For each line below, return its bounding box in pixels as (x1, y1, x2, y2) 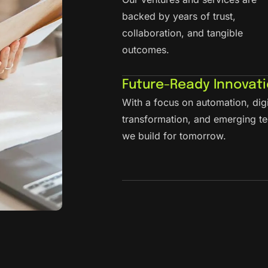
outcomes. (122, 43, 169, 56)
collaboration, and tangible (122, 26, 243, 39)
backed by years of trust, (122, 10, 236, 22)
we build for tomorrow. (122, 130, 226, 142)
